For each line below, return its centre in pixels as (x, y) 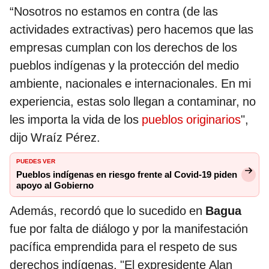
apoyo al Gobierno (55, 185)
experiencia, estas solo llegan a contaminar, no (133, 101)
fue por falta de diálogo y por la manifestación (129, 228)
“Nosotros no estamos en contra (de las (114, 11)
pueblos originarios (191, 119)
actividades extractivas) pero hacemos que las (131, 29)
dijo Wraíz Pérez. (55, 137)
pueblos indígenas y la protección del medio (124, 65)
